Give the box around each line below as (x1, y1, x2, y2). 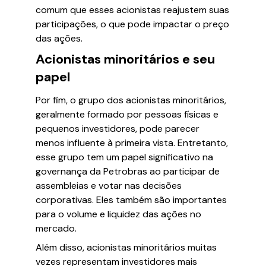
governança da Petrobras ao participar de (36, 165, 220, 178)
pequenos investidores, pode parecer (36, 122, 199, 135)
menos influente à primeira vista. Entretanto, (36, 137, 228, 149)
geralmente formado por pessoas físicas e (36, 108, 218, 121)
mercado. (36, 222, 77, 235)
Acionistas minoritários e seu (36, 50, 215, 68)
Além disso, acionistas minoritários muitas (36, 241, 217, 254)
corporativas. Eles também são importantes (36, 194, 227, 206)
